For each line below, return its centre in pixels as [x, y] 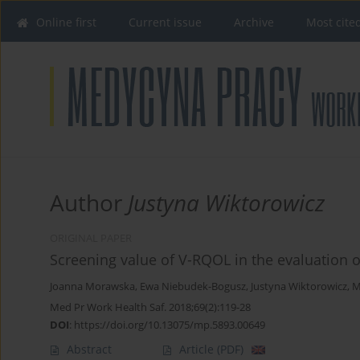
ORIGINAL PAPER [91, 239]
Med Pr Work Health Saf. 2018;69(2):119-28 [150, 307]
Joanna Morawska [92, 287]
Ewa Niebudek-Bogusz [193, 287]
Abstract [89, 350]
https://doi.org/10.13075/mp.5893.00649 [170, 325]
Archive [254, 22]
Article [198, 350]
